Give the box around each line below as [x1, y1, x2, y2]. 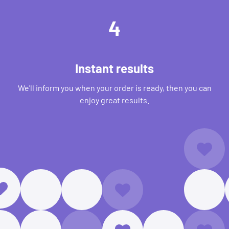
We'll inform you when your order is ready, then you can [17, 83, 212, 93]
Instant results [75, 61, 154, 76]
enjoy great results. [80, 95, 149, 105]
